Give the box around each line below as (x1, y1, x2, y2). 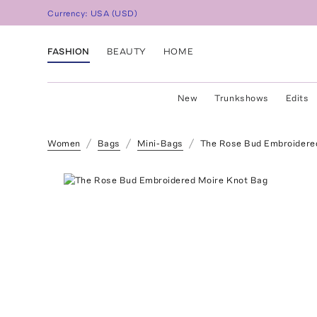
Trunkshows (214, 93, 269, 103)
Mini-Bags (137, 138, 183, 149)
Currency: (47, 8, 91, 19)
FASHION (47, 45, 90, 57)
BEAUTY (106, 45, 146, 57)
